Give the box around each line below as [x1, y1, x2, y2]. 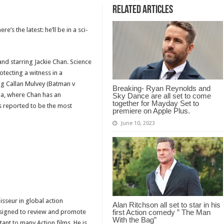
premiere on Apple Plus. [112, 106, 190, 115]
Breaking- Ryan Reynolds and [112, 84, 210, 93]
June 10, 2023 [120, 120, 155, 127]
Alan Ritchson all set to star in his [112, 200, 220, 209]
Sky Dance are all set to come [112, 91, 211, 100]
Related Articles [112, 4, 173, 16]
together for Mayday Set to [112, 99, 199, 108]
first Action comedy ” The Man [112, 208, 210, 217]
